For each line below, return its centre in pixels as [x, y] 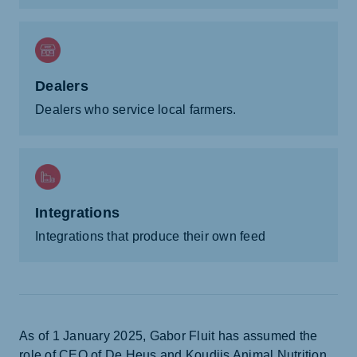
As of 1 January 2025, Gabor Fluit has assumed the [169, 336]
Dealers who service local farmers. [136, 110]
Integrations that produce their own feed [150, 237]
